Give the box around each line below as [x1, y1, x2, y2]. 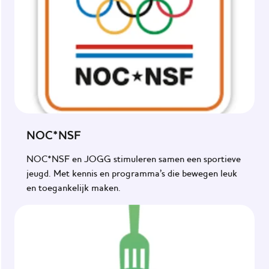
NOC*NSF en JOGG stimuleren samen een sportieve [26, 154, 241, 165]
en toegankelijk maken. [26, 183, 121, 194]
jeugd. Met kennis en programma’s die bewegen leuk [26, 168, 237, 180]
